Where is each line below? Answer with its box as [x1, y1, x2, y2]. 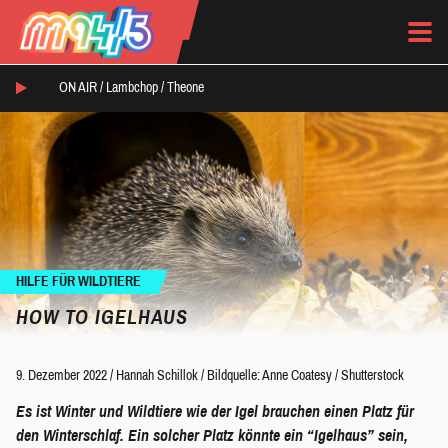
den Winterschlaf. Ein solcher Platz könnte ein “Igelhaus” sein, [16, 426, 408, 444]
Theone [167, 80, 204, 96]
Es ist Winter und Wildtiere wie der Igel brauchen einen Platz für [16, 402, 414, 420]
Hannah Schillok [116, 367, 198, 383]
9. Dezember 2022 [16, 367, 107, 383]
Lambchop [106, 80, 158, 96]
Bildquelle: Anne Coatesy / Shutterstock [207, 367, 404, 383]
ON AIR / [59, 80, 106, 96]
